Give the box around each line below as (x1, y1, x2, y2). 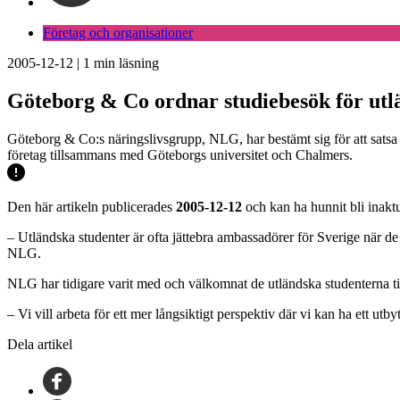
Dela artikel (7, 336, 72, 352)
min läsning (90, 55, 159, 71)
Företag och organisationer (43, 25, 193, 40)
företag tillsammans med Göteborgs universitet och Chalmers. (7, 146, 353, 162)
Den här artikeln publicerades (7, 198, 176, 214)
